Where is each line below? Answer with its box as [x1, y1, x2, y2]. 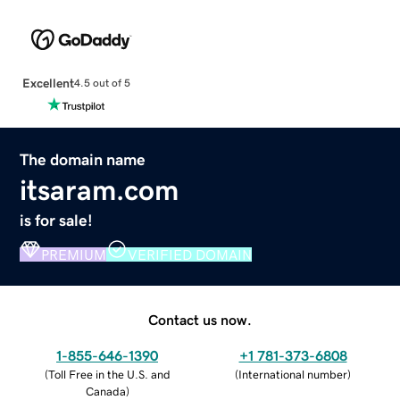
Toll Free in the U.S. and [47, 368, 171, 380]
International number [238, 368, 347, 380]
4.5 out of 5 [73, 78, 130, 89]
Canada [85, 385, 126, 397]
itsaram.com [20, 175, 179, 204]
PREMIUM [41, 246, 107, 262]
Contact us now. [148, 312, 252, 327]
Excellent [21, 76, 74, 89]
